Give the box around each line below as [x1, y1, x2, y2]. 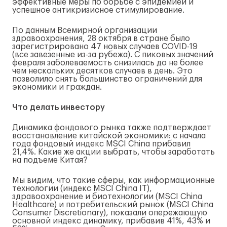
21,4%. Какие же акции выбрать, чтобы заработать [12, 148, 215, 156]
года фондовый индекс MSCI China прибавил [12, 140, 191, 148]
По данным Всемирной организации [12, 26, 157, 34]
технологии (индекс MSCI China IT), [12, 184, 152, 193]
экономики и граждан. [12, 83, 102, 91]
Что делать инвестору [12, 103, 105, 111]
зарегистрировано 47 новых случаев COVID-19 [12, 43, 198, 51]
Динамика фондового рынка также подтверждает [12, 124, 211, 132]
